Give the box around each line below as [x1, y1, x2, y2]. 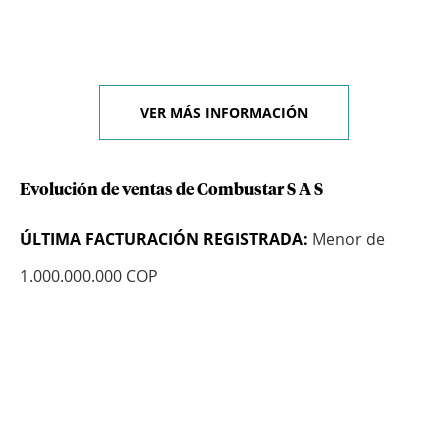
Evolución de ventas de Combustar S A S [20, 182, 323, 199]
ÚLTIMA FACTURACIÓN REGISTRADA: [20, 228, 308, 251]
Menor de [308, 228, 385, 251]
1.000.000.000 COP [20, 265, 158, 288]
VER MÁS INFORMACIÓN [140, 103, 308, 123]
